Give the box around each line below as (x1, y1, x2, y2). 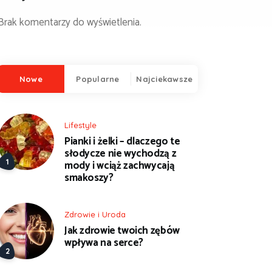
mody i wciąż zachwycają (64, 157, 175, 175)
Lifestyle (64, 120, 97, 130)
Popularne (76, 73, 120, 84)
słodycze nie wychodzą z (64, 145, 177, 163)
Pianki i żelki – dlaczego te (64, 133, 180, 151)
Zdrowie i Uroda (64, 209, 126, 219)
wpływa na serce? (64, 234, 143, 252)
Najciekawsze (136, 73, 193, 84)
